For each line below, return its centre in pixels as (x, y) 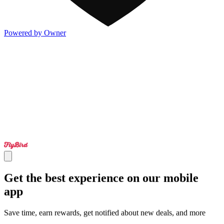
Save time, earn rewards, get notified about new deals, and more (105, 212)
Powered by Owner (35, 33)
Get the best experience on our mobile (101, 178)
